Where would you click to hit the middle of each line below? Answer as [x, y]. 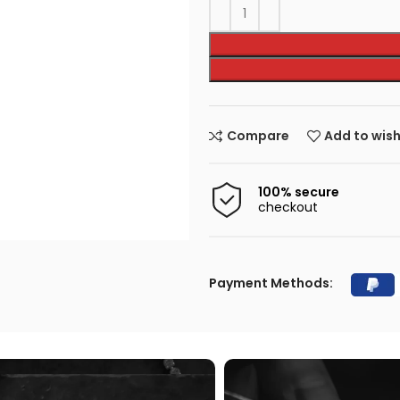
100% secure [299, 192]
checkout [288, 207]
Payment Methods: [271, 283]
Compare [258, 136]
